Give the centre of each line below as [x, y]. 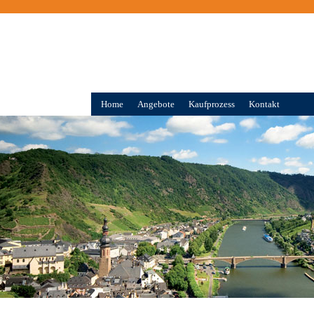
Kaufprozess [212, 104]
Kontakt [264, 104]
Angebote [156, 104]
